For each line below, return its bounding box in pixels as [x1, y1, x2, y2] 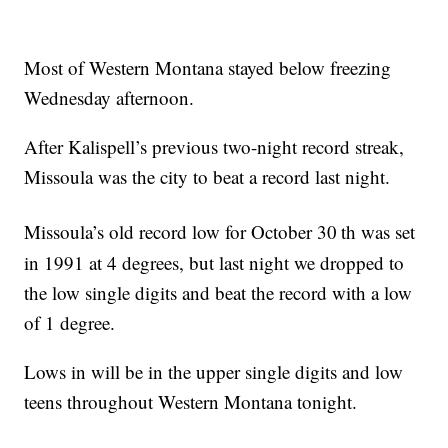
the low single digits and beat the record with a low [24, 279, 413, 305]
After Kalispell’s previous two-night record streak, [24, 134, 405, 160]
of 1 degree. [24, 309, 116, 335]
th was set [341, 219, 416, 245]
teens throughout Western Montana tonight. [24, 388, 358, 414]
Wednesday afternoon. [24, 85, 195, 111]
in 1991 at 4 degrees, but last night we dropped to [24, 249, 405, 275]
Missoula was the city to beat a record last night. [24, 164, 391, 190]
